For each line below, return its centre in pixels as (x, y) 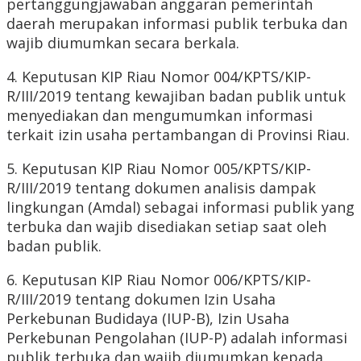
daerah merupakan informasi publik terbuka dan (177, 24)
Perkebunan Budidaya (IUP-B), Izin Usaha (148, 319)
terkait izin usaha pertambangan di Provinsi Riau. (178, 135)
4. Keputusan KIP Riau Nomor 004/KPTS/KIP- (159, 77)
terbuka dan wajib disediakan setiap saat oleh (166, 227)
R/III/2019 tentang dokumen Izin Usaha (141, 299)
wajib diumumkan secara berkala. (123, 43)
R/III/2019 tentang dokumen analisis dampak (161, 188)
